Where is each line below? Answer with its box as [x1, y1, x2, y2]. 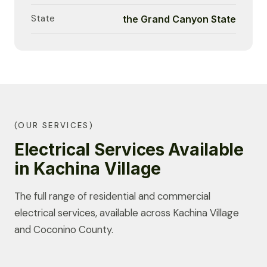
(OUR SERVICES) [14, 120, 94, 131]
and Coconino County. [14, 222, 113, 236]
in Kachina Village [14, 158, 161, 179]
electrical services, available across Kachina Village [14, 206, 239, 219]
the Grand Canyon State [123, 13, 236, 26]
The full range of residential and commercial [14, 189, 210, 203]
